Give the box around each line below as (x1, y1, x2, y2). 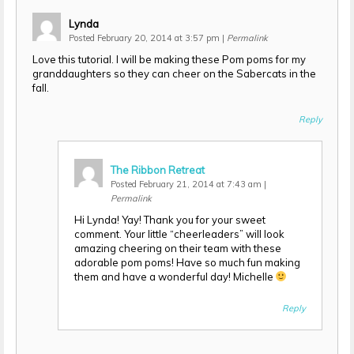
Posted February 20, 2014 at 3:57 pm (68, 32, 222, 43)
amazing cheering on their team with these (73, 241, 281, 254)
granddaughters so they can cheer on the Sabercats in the (32, 66, 316, 80)
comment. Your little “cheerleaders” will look (73, 227, 284, 240)
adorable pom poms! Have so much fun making (73, 255, 300, 269)
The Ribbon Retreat (110, 163, 205, 176)
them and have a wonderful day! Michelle (73, 269, 276, 283)
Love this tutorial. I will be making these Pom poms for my (32, 52, 306, 66)
